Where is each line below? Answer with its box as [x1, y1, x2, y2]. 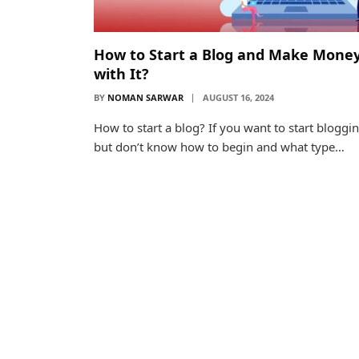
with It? [94, 63, 149, 83]
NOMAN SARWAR [107, 91, 184, 103]
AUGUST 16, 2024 [203, 91, 274, 103]
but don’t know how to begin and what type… [94, 138, 345, 155]
